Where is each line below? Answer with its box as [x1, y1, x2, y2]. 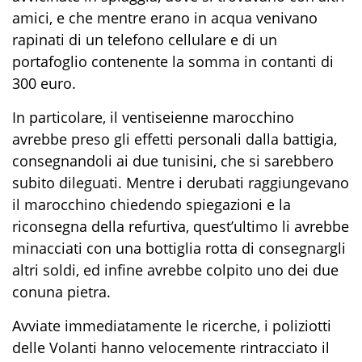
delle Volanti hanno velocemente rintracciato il [12, 337, 330, 357]
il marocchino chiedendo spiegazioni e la [12, 194, 291, 214]
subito [12, 172, 59, 192]
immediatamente [65, 315, 186, 335]
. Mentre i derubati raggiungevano [118, 172, 349, 192]
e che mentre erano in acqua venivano [53, 7, 318, 27]
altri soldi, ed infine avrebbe [12, 259, 202, 280]
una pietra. [37, 281, 111, 301]
